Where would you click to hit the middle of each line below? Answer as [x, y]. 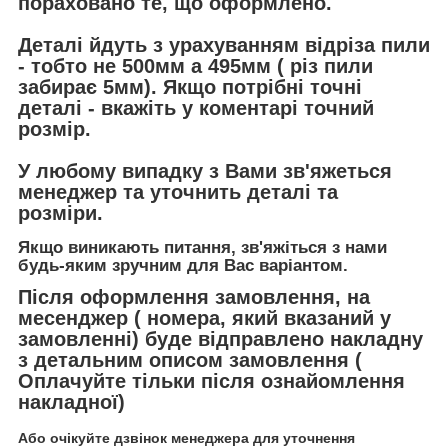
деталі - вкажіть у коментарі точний [196, 107]
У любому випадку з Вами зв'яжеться [205, 170]
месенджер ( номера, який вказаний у [204, 318]
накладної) [71, 402]
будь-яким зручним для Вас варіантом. [183, 266]
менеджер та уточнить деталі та [178, 191]
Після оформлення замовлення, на [194, 297]
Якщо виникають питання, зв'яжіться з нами [202, 248]
